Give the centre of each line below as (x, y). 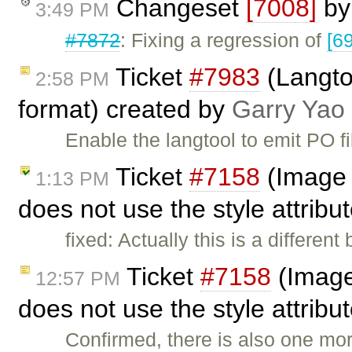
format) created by (125, 110)
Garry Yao (288, 110)
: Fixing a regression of (224, 40)
